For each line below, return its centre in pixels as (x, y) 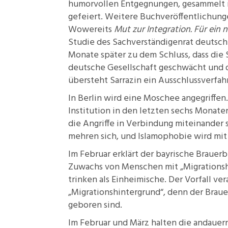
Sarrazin (126, 81)
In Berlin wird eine (106, 98)
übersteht (89, 81)
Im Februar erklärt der (112, 154)
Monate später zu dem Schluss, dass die (147, 55)
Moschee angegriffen (185, 98)
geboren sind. (95, 205)
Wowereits (91, 30)
